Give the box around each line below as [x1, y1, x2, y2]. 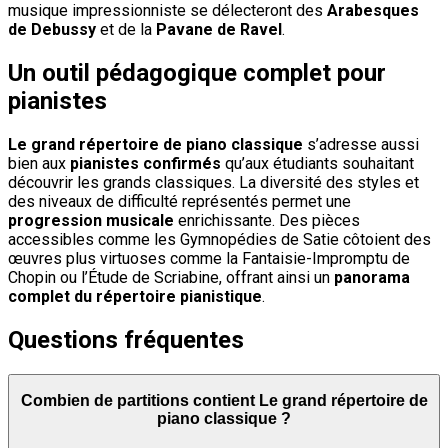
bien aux [8, 153, 70, 173]
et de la [96, 19, 156, 39]
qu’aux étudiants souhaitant [221, 153, 414, 173]
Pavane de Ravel [156, 19, 282, 39]
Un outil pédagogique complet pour [8, 58, 386, 87]
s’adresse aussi [303, 134, 419, 154]
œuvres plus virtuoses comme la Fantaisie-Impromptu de [8, 248, 410, 268]
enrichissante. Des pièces [174, 210, 360, 230]
